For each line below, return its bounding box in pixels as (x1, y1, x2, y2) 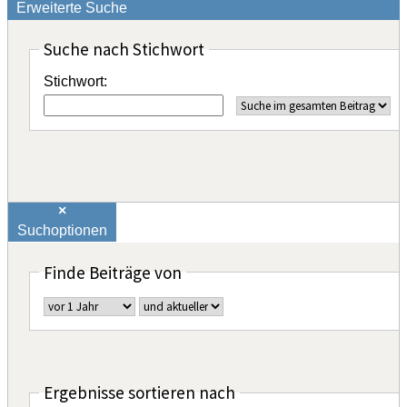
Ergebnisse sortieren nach (43, 382, 235, 404)
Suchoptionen (17, 222, 107, 238)
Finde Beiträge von (43, 261, 182, 283)
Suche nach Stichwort (43, 38, 204, 61)
